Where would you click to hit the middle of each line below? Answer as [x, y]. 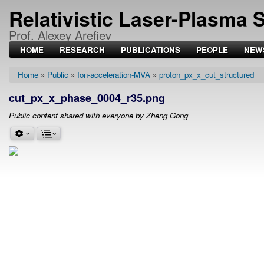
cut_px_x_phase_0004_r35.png [87, 98]
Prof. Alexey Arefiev [60, 35]
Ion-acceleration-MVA [114, 75]
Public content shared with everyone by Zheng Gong [98, 115]
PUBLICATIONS [151, 50]
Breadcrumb [44, 84]
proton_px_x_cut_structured [207, 75]
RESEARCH [82, 50]
